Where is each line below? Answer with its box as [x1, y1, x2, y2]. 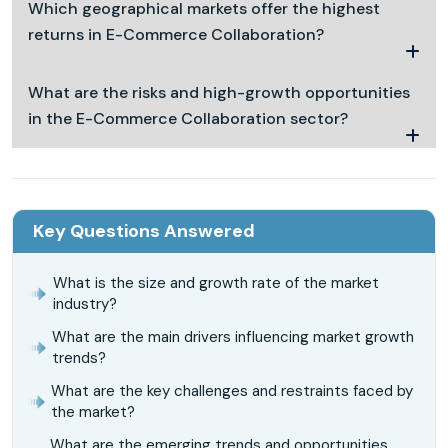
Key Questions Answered [33, 218, 255, 243]
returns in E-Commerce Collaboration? [28, 23, 324, 45]
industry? [53, 293, 118, 314]
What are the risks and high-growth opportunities [28, 81, 410, 103]
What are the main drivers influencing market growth [52, 326, 415, 347]
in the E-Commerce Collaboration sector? [28, 107, 348, 129]
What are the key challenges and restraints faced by [51, 380, 414, 401]
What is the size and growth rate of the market [53, 272, 380, 293]
